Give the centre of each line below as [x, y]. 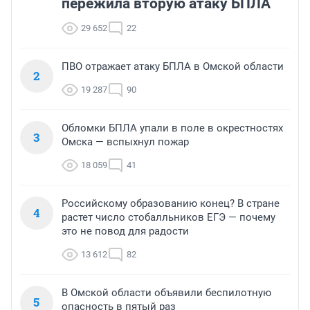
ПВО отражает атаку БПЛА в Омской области [173, 66]
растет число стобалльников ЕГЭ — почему [168, 217]
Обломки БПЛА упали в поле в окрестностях [172, 128]
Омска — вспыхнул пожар [125, 142]
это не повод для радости [125, 231]
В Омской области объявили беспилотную [166, 293]
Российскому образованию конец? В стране [171, 203]
